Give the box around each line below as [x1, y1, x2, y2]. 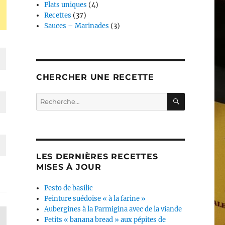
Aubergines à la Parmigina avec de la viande [44, 205, 182, 214]
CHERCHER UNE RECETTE [36, 72, 154, 82]
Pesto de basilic [44, 184, 93, 193]
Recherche [36, 94, 70, 103]
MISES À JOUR [36, 162, 101, 172]
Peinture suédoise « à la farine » [44, 194, 146, 203]
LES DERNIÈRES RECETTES [36, 152, 158, 162]
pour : [36, 104, 55, 114]
